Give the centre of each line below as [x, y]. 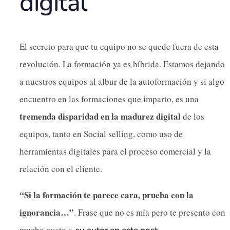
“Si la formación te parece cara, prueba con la [107, 195]
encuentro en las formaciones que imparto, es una [109, 99]
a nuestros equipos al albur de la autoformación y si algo [122, 81]
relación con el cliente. [61, 168]
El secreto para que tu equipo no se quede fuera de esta [119, 46]
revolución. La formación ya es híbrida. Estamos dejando [122, 64]
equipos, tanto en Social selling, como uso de [101, 133]
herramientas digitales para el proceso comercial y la [115, 151]
